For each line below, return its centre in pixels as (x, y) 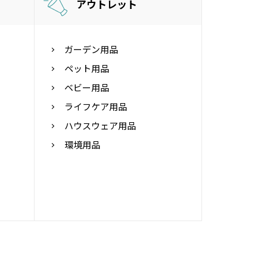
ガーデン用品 (91, 49)
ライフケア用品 (96, 106)
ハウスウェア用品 (100, 125)
